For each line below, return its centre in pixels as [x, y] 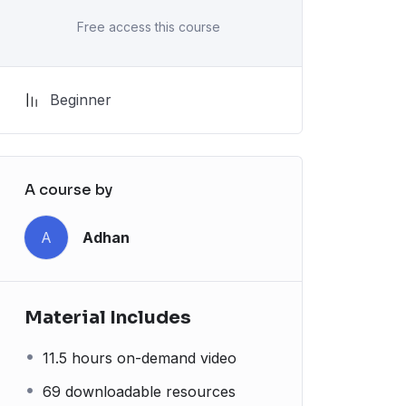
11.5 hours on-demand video [140, 358]
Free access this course [148, 27]
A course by [68, 190]
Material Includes [108, 318]
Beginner [81, 100]
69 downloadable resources [139, 391]
